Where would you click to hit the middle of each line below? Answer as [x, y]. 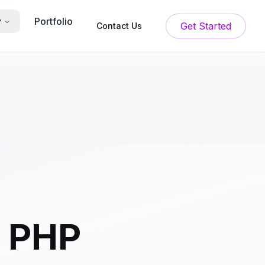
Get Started [215, 26]
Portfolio [54, 21]
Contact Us [119, 25]
